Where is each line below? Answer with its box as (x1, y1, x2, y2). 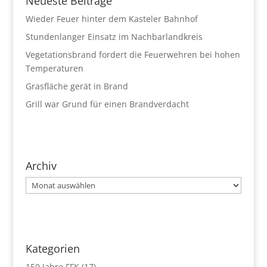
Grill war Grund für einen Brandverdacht (25, 98, 189, 110)
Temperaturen (25, 62, 83, 74)
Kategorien (25, 241, 80, 256)
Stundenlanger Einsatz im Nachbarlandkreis (25, 30, 203, 42)
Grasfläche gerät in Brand (25, 80, 128, 92)
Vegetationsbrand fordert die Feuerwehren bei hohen (25, 48, 240, 60)
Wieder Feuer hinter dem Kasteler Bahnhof (25, 13, 198, 24)
